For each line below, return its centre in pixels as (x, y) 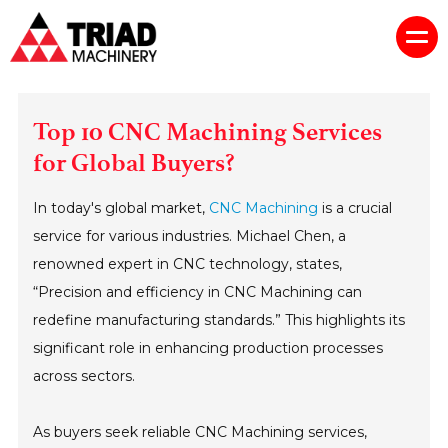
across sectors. (84, 375)
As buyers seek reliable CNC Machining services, (200, 431)
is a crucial (355, 207)
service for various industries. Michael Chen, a (190, 235)
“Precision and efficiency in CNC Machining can (198, 291)
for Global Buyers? (134, 162)
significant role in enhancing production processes (208, 347)
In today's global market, (121, 207)
